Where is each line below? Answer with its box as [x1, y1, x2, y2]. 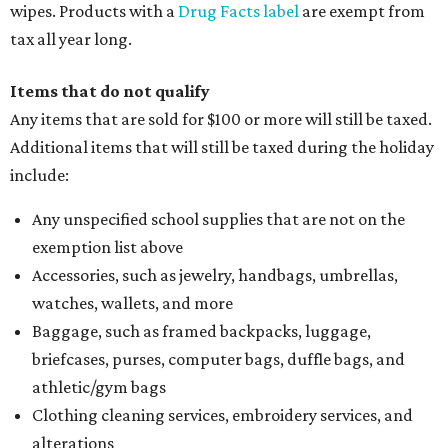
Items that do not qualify [10, 81, 210, 101]
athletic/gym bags [32, 377, 166, 397]
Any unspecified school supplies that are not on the [32, 209, 405, 229]
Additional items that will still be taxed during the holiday [10, 137, 434, 157]
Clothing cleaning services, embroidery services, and [32, 405, 413, 425]
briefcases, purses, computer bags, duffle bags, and [32, 349, 405, 369]
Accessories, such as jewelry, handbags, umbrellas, [32, 265, 398, 285]
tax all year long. [10, 29, 132, 49]
